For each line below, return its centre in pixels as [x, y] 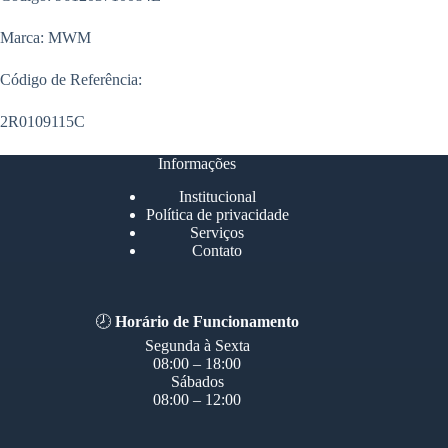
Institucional [217, 197]
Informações [197, 164]
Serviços [217, 233]
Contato [217, 251]
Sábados [197, 382]
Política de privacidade [217, 215]
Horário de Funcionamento [207, 322]
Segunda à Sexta [197, 346]
